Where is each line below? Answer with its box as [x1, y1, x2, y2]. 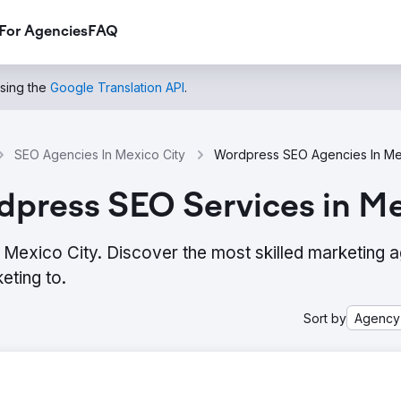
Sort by [303, 310, 346, 326]
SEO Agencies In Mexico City [14, 147, 185, 162]
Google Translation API [50, 80, 184, 95]
